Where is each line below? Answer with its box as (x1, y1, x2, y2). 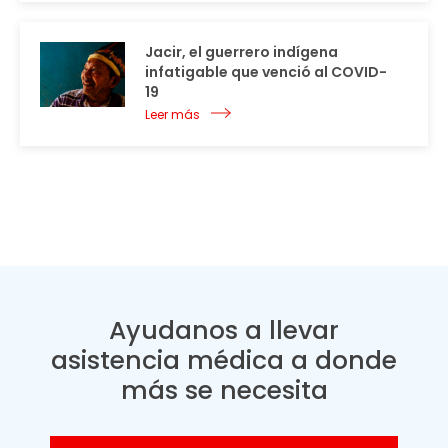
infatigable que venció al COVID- (145, 62, 387, 83)
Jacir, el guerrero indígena (145, 42, 338, 63)
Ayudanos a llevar (109, 313, 339, 349)
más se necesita (120, 373, 328, 409)
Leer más (145, 106, 200, 124)
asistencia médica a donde (51, 343, 397, 379)
